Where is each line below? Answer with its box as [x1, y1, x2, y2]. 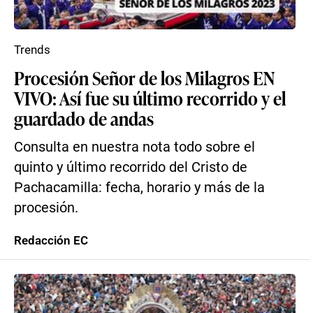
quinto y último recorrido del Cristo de [14, 159, 247, 175]
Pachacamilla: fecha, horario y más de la [14, 180, 265, 196]
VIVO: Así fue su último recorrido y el [14, 85, 286, 110]
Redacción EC [14, 233, 88, 247]
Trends [14, 43, 50, 57]
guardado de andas [14, 105, 154, 131]
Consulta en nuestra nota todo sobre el [14, 139, 255, 155]
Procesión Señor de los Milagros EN [14, 65, 275, 90]
